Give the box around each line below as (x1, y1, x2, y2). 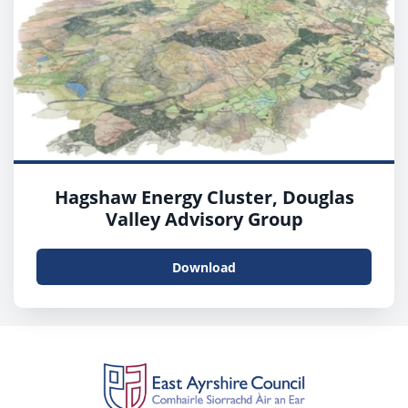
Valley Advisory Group (105, 207, 303, 232)
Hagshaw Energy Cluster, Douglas (54, 185, 354, 210)
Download (172, 258, 236, 276)
